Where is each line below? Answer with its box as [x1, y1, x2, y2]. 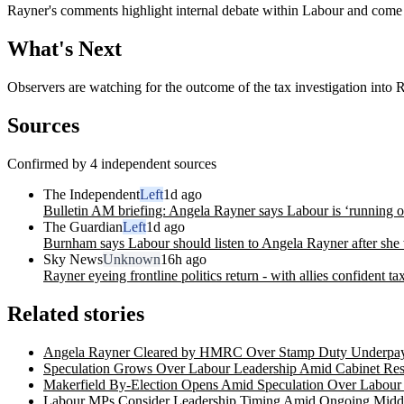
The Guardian [43, 218, 123, 234]
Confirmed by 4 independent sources [7, 155, 216, 171]
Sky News [43, 251, 103, 267]
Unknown [103, 251, 161, 267]
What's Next [7, 36, 122, 60]
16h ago [161, 251, 207, 267]
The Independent [43, 186, 140, 202]
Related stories [7, 301, 144, 326]
